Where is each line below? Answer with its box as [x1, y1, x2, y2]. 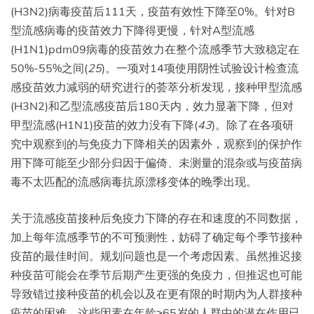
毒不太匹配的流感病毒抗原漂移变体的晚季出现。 [11, 174, 257, 189]
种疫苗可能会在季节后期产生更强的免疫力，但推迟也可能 [11, 267, 302, 282]
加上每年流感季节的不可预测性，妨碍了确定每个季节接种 [11, 229, 302, 244]
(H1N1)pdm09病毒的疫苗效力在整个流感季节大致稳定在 [11, 41, 299, 56]
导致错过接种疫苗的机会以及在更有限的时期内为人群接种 [11, 286, 302, 301]
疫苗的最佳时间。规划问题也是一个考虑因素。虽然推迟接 [11, 248, 302, 263]
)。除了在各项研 [212, 117, 294, 132]
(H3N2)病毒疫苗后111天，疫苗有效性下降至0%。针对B [11, 4, 295, 18]
